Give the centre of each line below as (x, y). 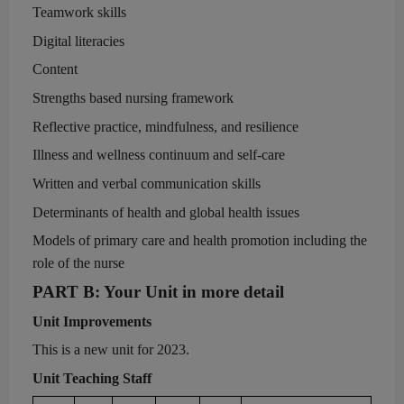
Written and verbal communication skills (147, 183)
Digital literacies (78, 41)
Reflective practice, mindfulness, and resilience (165, 126)
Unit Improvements (92, 321)
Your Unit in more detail (194, 291)
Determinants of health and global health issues (166, 212)
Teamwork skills (79, 12)
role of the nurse (78, 263)
